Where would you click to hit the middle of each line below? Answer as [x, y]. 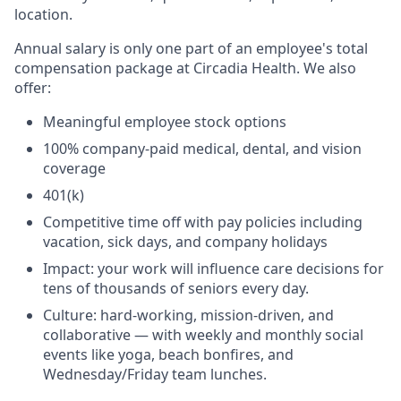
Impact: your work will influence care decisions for [213, 269]
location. [43, 15]
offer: [33, 88]
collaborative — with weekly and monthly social [203, 335]
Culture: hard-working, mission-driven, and [188, 316]
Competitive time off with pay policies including [203, 222]
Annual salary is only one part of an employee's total [191, 49]
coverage [74, 169]
